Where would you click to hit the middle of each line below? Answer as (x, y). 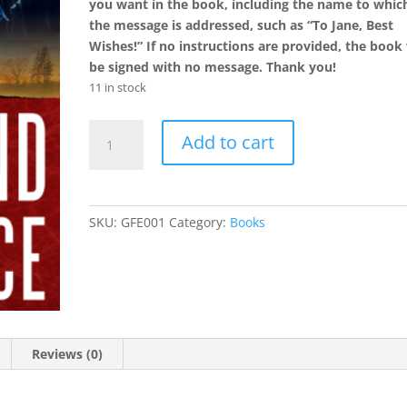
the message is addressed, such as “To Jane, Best (242, 25)
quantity (114, 255)
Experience (122, 171)
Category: (200, 222)
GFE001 (144, 222)
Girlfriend (118, 150)
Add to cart (228, 142)
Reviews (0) (68, 353)
